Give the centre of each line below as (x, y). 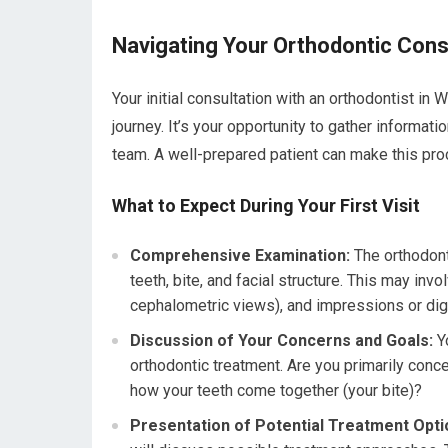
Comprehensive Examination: (240, 256)
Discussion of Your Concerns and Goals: (281, 341)
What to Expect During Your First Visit (266, 206)
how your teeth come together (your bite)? (276, 391)
